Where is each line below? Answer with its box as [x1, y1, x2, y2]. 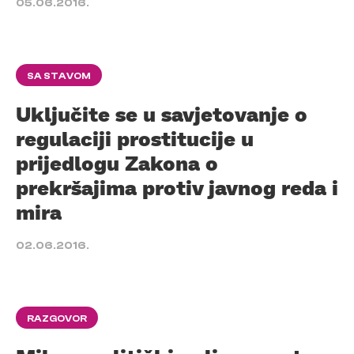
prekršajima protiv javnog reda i [16, 175, 338, 200]
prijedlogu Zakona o [16, 150, 218, 175]
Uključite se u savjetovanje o [16, 101, 307, 126]
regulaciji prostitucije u [16, 126, 254, 151]
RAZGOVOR [27, 313, 87, 324]
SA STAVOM [27, 70, 91, 81]
